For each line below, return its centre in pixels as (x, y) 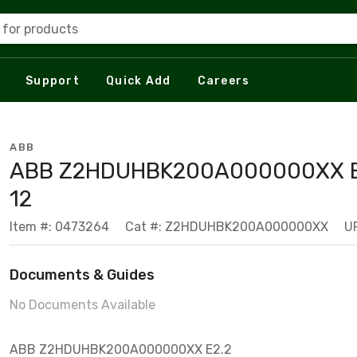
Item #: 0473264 (59, 227)
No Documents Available (82, 305)
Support (53, 80)
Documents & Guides (82, 275)
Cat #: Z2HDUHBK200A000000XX (227, 227)
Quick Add (139, 80)
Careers (224, 80)
